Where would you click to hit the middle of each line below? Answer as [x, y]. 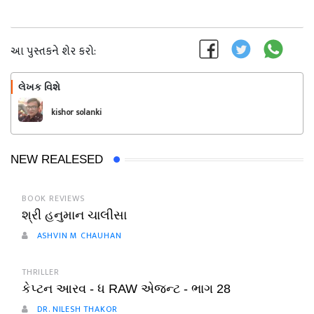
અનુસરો [255, 89]
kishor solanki [76, 112]
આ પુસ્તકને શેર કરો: [53, 52]
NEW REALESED [57, 159]
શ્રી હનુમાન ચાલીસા [74, 215]
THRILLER [41, 272]
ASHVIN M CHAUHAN [78, 235]
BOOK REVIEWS [53, 198]
